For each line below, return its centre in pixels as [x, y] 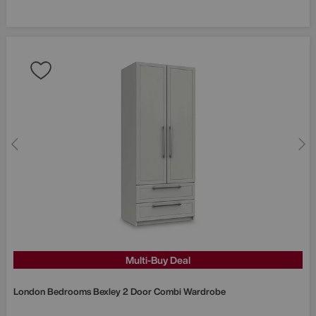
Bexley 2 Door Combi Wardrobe [159, 291]
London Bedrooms [53, 291]
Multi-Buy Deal [158, 260]
